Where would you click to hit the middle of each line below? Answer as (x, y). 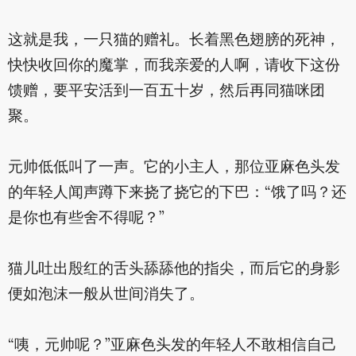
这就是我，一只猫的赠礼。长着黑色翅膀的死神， (174, 41)
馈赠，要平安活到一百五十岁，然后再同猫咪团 (166, 92)
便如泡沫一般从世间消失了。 (106, 295)
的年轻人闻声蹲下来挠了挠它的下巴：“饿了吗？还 (177, 193)
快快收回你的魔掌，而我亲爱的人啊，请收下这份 (174, 66)
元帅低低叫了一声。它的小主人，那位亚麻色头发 (174, 168)
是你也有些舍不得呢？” (86, 219)
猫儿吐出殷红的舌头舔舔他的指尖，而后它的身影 (174, 270)
